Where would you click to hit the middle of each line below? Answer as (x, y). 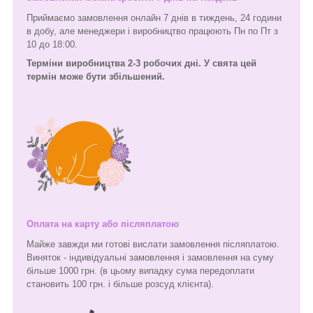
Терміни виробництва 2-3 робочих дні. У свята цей (141, 63)
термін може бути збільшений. (96, 76)
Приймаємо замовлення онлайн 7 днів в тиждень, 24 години (154, 17)
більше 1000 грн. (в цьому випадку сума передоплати (140, 270)
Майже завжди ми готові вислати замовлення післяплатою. (153, 244)
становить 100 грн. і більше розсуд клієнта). (120, 284)
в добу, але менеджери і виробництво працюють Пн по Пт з (152, 31)
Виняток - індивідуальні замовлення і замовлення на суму (150, 257)
